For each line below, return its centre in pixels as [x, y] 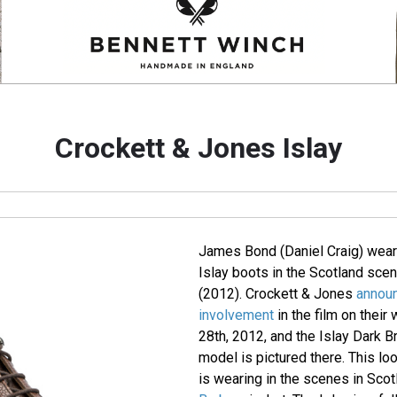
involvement [236, 315]
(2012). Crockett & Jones [277, 294]
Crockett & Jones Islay [198, 148]
